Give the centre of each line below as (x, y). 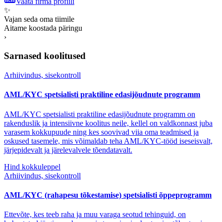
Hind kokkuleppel (32, 166)
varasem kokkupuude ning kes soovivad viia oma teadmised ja (101, 132)
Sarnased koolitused (45, 56)
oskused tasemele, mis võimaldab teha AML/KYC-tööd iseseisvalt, (108, 141)
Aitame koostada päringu (43, 28)
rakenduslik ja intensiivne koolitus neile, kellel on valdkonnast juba (108, 123)
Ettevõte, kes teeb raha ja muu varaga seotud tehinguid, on (95, 215)
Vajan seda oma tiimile (39, 19)
